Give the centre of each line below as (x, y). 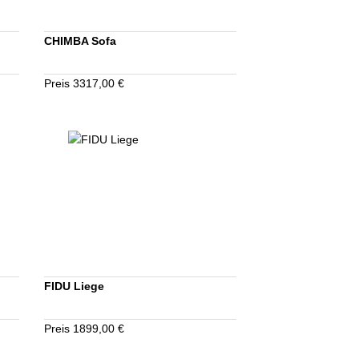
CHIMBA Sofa (81, 40)
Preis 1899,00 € (85, 328)
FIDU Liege (75, 286)
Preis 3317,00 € (85, 83)
